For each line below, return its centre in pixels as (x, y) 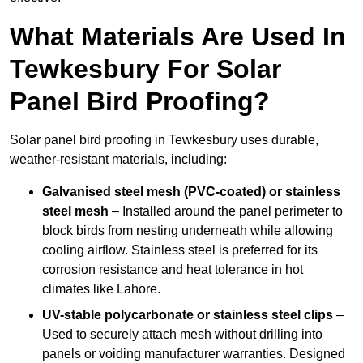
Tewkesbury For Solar (145, 69)
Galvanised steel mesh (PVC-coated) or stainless (191, 192)
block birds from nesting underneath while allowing (188, 231)
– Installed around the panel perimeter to (226, 211)
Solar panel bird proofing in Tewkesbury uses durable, (164, 140)
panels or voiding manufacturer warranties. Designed (194, 354)
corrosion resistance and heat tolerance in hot (173, 270)
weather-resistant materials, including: (118, 160)
